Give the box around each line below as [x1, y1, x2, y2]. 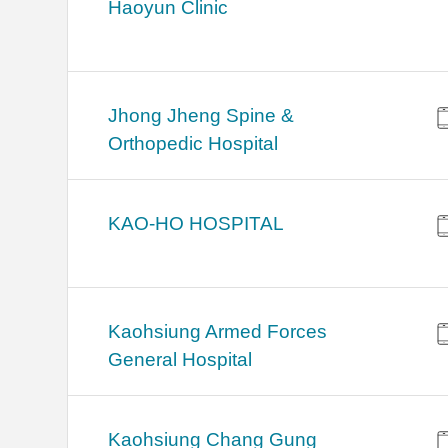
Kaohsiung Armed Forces [108, 321, 328, 343]
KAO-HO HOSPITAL [108, 213, 285, 235]
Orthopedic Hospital [108, 133, 279, 155]
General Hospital [108, 349, 253, 371]
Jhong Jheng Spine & [108, 105, 295, 127]
